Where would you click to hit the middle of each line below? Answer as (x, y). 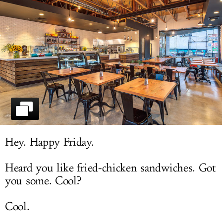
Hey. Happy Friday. (50, 142)
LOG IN (111, 11)
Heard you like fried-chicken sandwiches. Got (111, 168)
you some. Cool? (43, 181)
